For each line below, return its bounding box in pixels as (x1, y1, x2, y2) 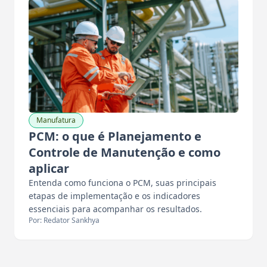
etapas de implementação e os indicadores (29, 190, 200, 201)
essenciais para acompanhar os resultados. (29, 203, 202, 215)
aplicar (29, 160, 69, 176)
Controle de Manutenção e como (29, 144, 221, 160)
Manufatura (36, 114, 76, 125)
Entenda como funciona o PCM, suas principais (29, 176, 216, 188)
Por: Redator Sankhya (29, 215, 100, 225)
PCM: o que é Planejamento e (29, 128, 201, 144)
